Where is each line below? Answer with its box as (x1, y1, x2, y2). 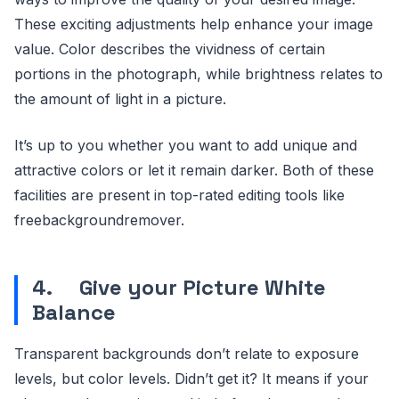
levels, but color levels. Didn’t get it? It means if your (14, 369, 369, 387)
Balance (32, 297, 116, 326)
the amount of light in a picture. (14, 89, 226, 108)
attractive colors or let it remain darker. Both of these (14, 160, 374, 179)
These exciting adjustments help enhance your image (14, 14, 373, 33)
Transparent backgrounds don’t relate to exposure (14, 344, 359, 362)
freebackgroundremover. (14, 210, 184, 229)
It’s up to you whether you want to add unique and (14, 135, 357, 154)
